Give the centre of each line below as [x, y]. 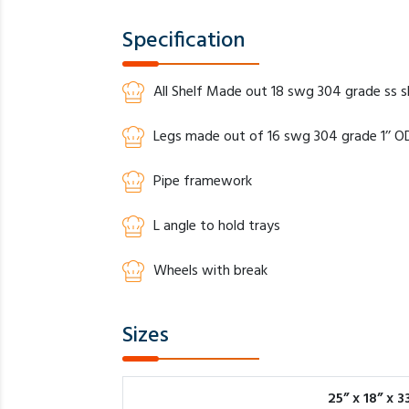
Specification [184, 42]
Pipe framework [203, 182]
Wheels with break [211, 272]
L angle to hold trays [217, 227]
